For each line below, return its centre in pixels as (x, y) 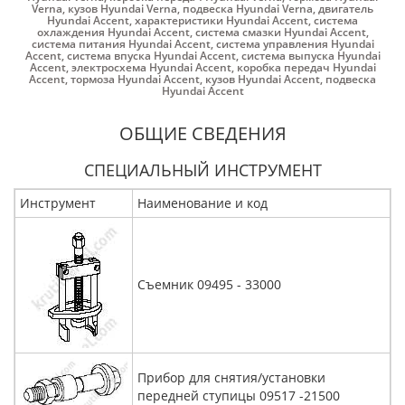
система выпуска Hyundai (311, 56)
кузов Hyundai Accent (263, 79)
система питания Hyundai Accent (121, 44)
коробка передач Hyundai (306, 67)
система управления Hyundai (295, 44)
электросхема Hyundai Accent (151, 67)
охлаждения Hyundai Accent (113, 32)
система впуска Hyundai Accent (151, 56)
